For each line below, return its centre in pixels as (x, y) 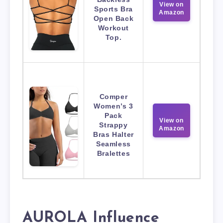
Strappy (113, 125)
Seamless (113, 144)
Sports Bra (113, 9)
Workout (113, 28)
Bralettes (113, 153)
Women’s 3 (113, 106)
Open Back (113, 18)
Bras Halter (113, 134)
